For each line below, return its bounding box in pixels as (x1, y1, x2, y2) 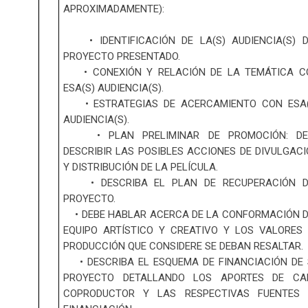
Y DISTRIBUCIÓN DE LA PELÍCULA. (63, 161, 223, 174)
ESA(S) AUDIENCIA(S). (63, 82, 164, 95)
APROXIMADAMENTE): (63, 3, 164, 16)
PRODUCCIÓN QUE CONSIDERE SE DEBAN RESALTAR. (63, 240, 306, 253)
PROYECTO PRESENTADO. (63, 50, 180, 63)
